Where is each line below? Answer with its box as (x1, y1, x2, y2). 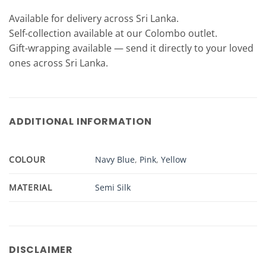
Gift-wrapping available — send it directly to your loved (9, 41, 254, 55)
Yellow (161, 153, 187, 165)
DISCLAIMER (9, 242, 73, 256)
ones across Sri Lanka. (9, 56, 108, 69)
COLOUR (9, 153, 46, 165)
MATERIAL (9, 181, 52, 193)
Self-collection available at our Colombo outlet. (9, 26, 217, 40)
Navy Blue (95, 153, 135, 165)
